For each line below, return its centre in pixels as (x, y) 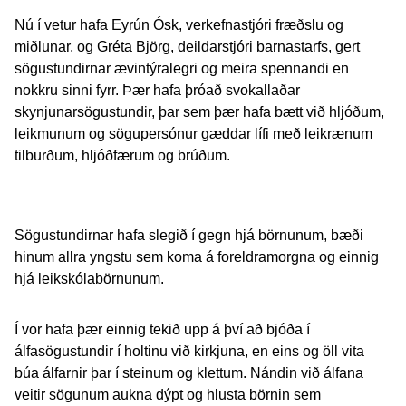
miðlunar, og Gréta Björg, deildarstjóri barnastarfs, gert (187, 47)
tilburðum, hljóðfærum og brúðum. (122, 155)
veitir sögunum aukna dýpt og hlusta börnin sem (168, 395)
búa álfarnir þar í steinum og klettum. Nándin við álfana (189, 373)
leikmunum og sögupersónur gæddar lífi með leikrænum (193, 134)
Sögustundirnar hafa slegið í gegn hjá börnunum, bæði (189, 235)
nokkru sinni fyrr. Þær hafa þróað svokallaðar (157, 90)
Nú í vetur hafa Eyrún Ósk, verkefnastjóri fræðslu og (179, 25)
